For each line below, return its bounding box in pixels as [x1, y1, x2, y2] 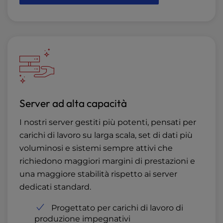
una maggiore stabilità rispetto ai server [19, 169, 177, 179]
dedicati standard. [19, 182, 91, 192]
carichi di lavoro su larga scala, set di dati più [19, 130, 193, 140]
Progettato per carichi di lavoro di [51, 203, 183, 213]
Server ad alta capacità [19, 97, 127, 110]
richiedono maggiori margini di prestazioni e [19, 156, 195, 166]
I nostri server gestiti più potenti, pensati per [19, 117, 196, 127]
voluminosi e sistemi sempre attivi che [19, 143, 173, 153]
